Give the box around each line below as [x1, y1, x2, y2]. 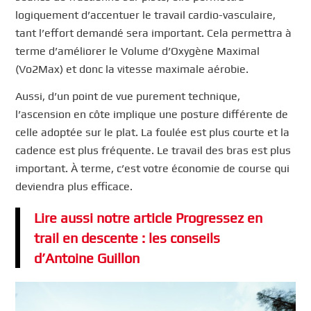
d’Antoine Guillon [34, 249, 140, 266]
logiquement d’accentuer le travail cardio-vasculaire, [15, 8, 276, 22]
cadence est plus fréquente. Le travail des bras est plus [15, 144, 292, 158]
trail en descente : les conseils [34, 229, 221, 246]
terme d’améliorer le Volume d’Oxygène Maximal [15, 44, 260, 58]
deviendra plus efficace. [15, 180, 133, 194]
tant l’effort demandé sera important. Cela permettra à [15, 26, 292, 40]
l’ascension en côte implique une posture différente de [15, 108, 289, 121]
